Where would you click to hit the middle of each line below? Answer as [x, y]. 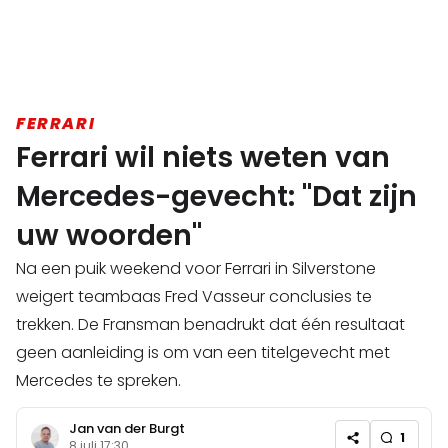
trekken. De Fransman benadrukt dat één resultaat [210, 325]
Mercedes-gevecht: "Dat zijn [216, 197]
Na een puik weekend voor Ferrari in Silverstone [196, 269]
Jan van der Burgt [127, 428]
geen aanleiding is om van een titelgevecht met [203, 353]
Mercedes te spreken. [98, 381]
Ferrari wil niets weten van [203, 158]
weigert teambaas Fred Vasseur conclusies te [194, 297]
